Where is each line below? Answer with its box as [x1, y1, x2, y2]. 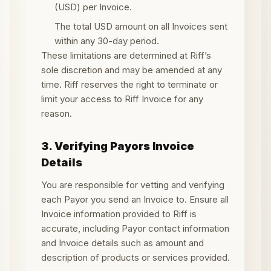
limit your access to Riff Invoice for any [41, 93, 203, 105]
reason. [41, 108, 72, 119]
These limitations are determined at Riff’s [41, 50, 211, 61]
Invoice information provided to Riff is [41, 208, 197, 220]
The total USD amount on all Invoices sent [54, 21, 227, 32]
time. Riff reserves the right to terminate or [41, 79, 218, 90]
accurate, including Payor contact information [41, 223, 229, 234]
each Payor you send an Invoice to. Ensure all [41, 194, 229, 205]
